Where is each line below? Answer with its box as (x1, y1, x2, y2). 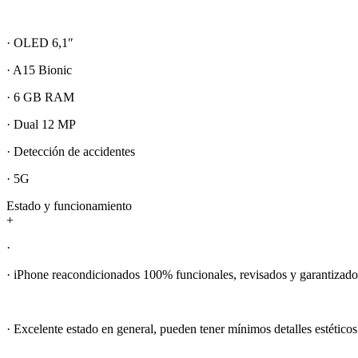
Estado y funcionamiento (6, 198, 132, 213)
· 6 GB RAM (6, 89, 74, 104)
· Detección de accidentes (6, 144, 135, 158)
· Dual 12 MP (6, 117, 76, 131)
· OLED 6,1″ (6, 35, 74, 50)
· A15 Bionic (6, 62, 72, 77)
